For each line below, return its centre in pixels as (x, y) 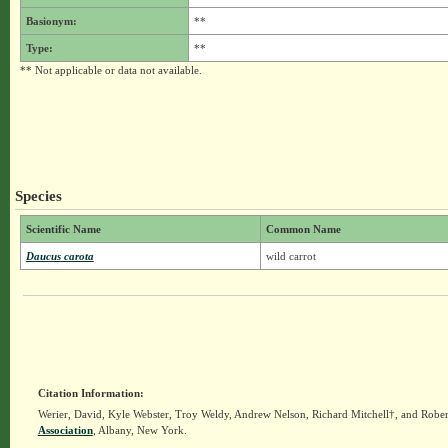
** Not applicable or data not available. (110, 70)
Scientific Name (63, 229)
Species (38, 195)
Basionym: (51, 21)
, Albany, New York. (139, 430)
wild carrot (290, 256)
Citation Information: (90, 393)
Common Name (303, 229)
